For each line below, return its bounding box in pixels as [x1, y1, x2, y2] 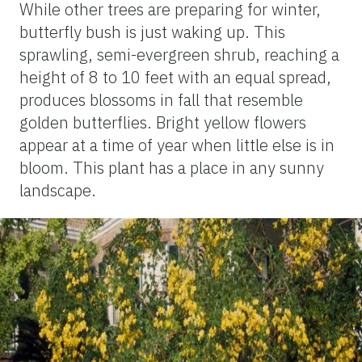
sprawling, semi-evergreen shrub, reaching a [19, 43, 339, 65]
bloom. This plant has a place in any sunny [19, 156, 324, 179]
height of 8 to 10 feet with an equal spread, [19, 65, 331, 88]
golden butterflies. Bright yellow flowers [19, 111, 306, 133]
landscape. [19, 179, 96, 201]
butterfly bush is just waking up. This [19, 20, 285, 43]
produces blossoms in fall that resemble [19, 88, 303, 111]
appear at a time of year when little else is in [19, 133, 335, 156]
